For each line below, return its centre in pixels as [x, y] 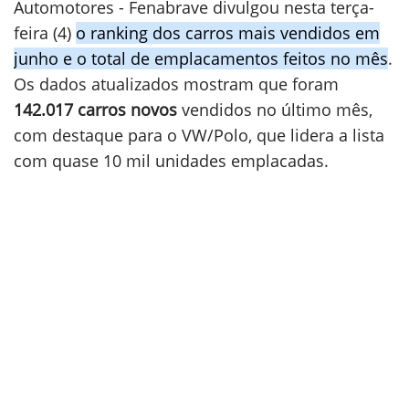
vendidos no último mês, [275, 110]
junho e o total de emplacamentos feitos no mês [201, 58]
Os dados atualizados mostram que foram [176, 84]
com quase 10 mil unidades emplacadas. [171, 161]
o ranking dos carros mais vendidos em [228, 33]
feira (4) [45, 33]
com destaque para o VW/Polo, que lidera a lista [199, 135]
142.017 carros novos [95, 110]
